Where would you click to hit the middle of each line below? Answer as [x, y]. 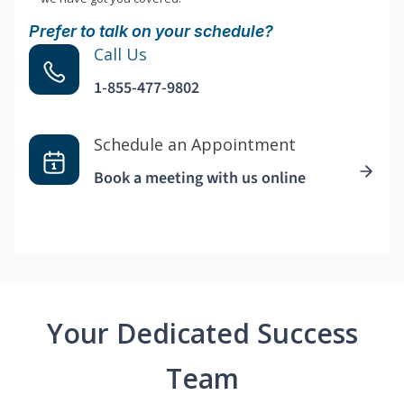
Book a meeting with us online [200, 179]
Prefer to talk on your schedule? [151, 32]
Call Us [120, 55]
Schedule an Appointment [195, 145]
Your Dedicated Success [202, 334]
